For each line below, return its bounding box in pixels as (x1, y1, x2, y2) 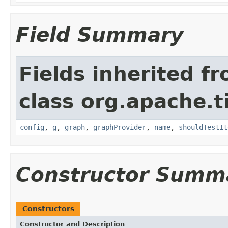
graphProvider (93, 123, 146, 131)
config (20, 123, 44, 131)
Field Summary (16, 23, 183, 46)
